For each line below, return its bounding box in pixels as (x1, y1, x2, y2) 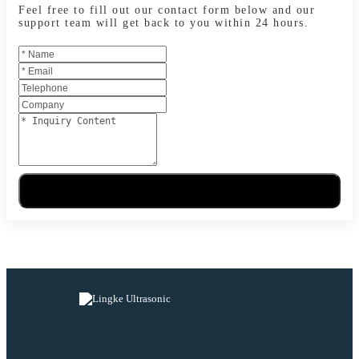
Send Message (127, 184, 232, 197)
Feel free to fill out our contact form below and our (18, 3, 315, 16)
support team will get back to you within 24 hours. (18, 16, 309, 29)
